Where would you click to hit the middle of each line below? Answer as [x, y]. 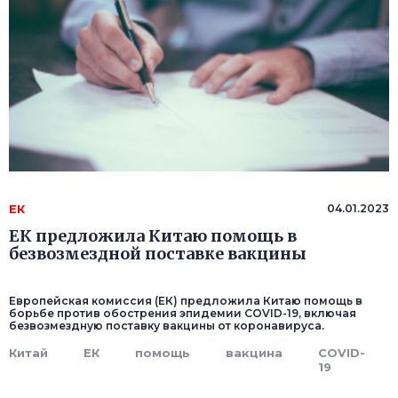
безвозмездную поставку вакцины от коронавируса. [167, 326]
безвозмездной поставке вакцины [158, 254]
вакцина [254, 353]
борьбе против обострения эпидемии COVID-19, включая [183, 314]
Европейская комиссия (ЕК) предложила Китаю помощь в [186, 301]
